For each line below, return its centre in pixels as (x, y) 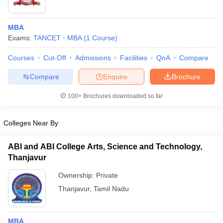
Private (107, 175)
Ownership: (77, 175)
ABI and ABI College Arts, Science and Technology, (105, 147)
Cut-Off (55, 58)
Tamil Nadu (111, 189)
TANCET (47, 38)
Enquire (115, 76)
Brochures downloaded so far (122, 96)
